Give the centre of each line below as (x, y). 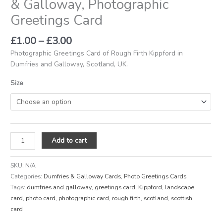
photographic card (84, 198)
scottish (182, 198)
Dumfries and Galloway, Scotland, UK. (69, 64)
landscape (180, 187)
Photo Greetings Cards (155, 176)
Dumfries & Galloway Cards (83, 176)
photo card (41, 198)
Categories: (27, 176)
